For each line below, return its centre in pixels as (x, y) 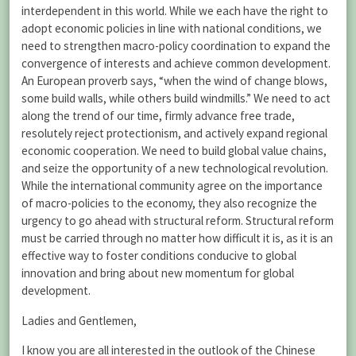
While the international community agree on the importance (172, 186)
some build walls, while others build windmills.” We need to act (176, 99)
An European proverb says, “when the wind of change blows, (174, 81)
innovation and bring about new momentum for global (158, 273)
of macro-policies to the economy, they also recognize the (169, 203)
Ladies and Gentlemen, (79, 320)
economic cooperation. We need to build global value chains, (174, 151)
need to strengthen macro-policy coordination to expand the (176, 46)
